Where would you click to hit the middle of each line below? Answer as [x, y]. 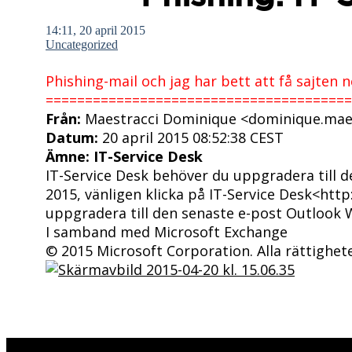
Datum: [72, 137]
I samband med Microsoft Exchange [167, 231]
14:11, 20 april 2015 [95, 30]
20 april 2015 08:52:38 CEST [191, 137]
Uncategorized [82, 44]
